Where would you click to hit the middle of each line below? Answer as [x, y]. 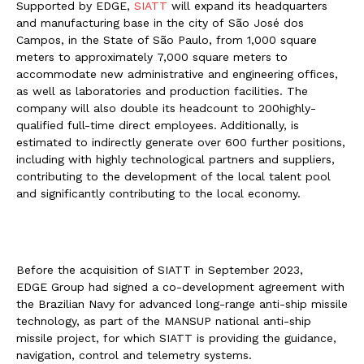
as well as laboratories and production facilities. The [162, 91]
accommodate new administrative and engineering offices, [177, 74]
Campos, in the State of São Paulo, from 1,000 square [167, 39]
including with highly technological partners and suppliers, [175, 159]
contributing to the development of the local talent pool [173, 176]
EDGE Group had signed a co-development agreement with [180, 286]
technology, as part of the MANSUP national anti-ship [164, 321]
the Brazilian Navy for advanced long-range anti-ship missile [182, 303]
